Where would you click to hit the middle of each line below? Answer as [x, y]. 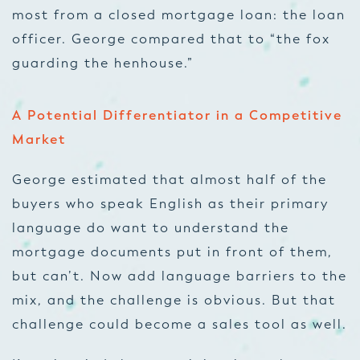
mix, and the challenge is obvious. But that [174, 300]
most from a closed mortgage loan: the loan [179, 15]
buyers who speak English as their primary [170, 204]
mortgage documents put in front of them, [172, 252]
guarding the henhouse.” [103, 63]
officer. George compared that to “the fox [171, 39]
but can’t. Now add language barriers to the [180, 276]
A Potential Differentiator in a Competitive [177, 116]
